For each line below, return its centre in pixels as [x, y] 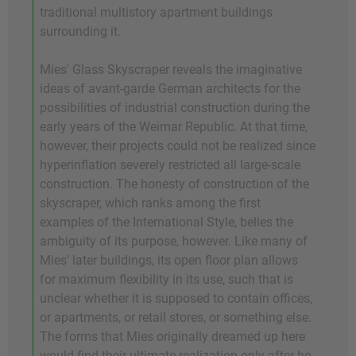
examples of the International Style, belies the [166, 222]
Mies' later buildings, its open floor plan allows [169, 261]
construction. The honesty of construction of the [174, 184]
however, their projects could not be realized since [178, 146]
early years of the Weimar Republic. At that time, [174, 127]
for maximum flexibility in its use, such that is [166, 280]
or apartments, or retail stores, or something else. [176, 318]
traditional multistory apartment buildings [156, 13]
